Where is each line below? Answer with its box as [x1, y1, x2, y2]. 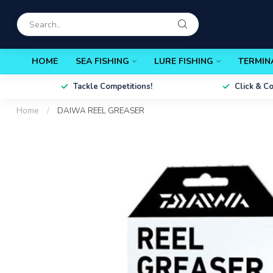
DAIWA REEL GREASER [57, 105, 144, 116]
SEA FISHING [76, 55, 129, 67]
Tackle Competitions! [73, 81, 152, 92]
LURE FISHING [154, 55, 213, 67]
